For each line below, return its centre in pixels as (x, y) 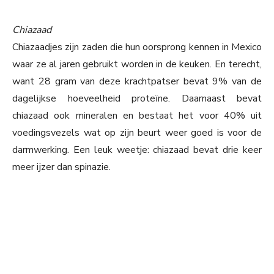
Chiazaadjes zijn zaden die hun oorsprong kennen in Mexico (137, 47)
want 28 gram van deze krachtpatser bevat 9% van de (137, 82)
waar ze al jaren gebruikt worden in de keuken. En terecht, (137, 65)
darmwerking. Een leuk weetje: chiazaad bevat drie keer (137, 150)
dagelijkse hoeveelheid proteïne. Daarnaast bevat (137, 99)
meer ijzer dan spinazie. (61, 167)
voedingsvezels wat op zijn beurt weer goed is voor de (137, 133)
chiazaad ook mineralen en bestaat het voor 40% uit (137, 116)
